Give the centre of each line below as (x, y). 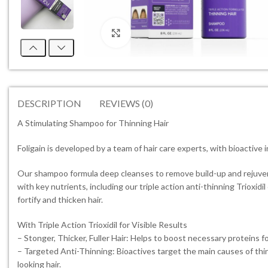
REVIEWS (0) (126, 103)
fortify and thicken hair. (60, 200)
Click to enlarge (161, 33)
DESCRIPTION (49, 103)
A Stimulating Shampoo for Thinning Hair (93, 123)
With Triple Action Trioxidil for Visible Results (102, 225)
